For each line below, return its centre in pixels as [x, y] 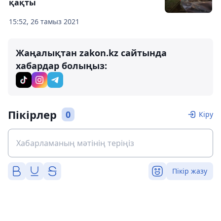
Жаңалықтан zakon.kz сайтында [91, 53]
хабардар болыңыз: [61, 65]
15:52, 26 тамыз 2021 [44, 21]
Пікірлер [32, 114]
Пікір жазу [190, 171]
